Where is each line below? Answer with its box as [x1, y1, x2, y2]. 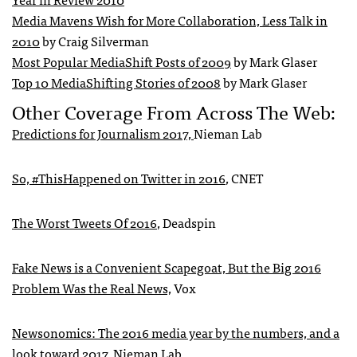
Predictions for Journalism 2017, [12, 122, 194, 143]
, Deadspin [157, 211, 216, 233]
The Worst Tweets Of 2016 [12, 211, 157, 233]
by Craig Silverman [40, 29, 149, 51]
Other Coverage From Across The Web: [12, 95, 335, 127]
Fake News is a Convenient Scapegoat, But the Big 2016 [12, 256, 321, 277]
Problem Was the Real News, [12, 277, 171, 298]
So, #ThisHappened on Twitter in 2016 [12, 167, 226, 188]
